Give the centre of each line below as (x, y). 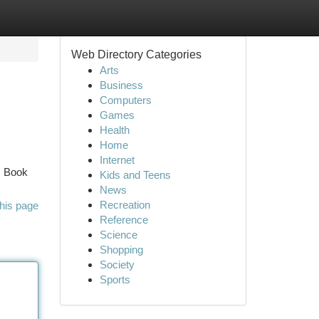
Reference (124, 220)
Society (117, 265)
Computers (125, 100)
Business (121, 85)
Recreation (125, 205)
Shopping (121, 250)
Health (114, 130)
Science (118, 235)
